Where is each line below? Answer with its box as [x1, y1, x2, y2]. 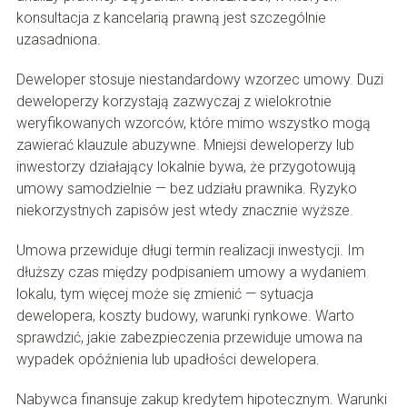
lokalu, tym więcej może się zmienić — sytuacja [15, 285, 313, 303]
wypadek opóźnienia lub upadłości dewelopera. [15, 351, 320, 369]
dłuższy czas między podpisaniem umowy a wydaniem [15, 263, 366, 282]
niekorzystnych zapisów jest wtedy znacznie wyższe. [15, 202, 353, 220]
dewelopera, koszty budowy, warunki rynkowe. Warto [15, 307, 354, 325]
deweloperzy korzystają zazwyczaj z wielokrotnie [15, 93, 332, 111]
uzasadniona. [15, 31, 101, 49]
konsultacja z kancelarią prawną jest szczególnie [15, 9, 326, 27]
